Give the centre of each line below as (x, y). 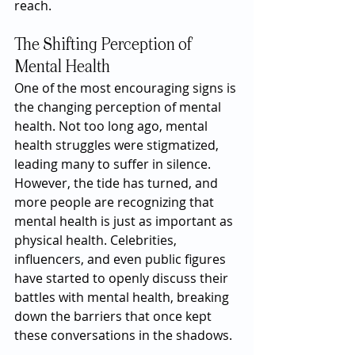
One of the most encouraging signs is (127, 88)
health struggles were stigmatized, (118, 145)
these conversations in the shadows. (123, 335)
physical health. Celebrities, (97, 240)
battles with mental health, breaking (123, 297)
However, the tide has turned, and (118, 183)
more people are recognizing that (116, 202)
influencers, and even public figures (122, 259)
